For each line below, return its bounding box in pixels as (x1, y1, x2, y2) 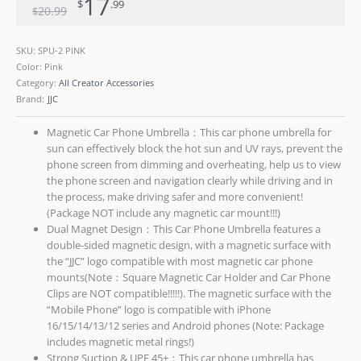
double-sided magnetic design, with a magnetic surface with (47, 238, 332, 253)
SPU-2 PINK (38, 44, 85, 56)
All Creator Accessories (59, 76, 154, 89)
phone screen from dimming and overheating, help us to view (47, 157, 342, 172)
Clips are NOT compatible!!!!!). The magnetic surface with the (47, 286, 332, 301)
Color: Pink (16, 60, 63, 73)
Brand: (16, 92, 44, 105)
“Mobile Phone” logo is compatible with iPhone (47, 302, 272, 317)
